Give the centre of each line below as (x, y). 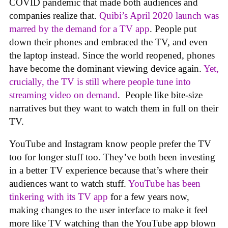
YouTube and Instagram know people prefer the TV (110, 144)
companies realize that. (54, 15)
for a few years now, (149, 197)
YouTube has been (164, 184)
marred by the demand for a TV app (79, 28)
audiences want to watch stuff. (69, 184)
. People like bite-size (160, 95)
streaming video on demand (63, 95)
